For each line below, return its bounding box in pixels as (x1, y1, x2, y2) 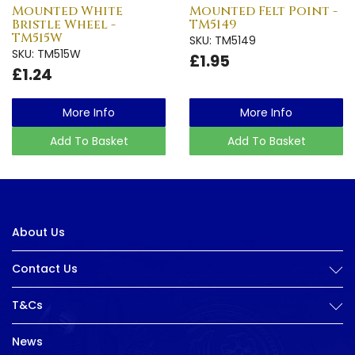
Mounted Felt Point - (189, 2, 338, 20)
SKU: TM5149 (189, 32, 256, 48)
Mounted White (12, 2, 123, 20)
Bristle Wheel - (12, 15, 116, 33)
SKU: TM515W (12, 45, 81, 62)
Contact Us (12, 261, 78, 277)
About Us (12, 224, 65, 240)
